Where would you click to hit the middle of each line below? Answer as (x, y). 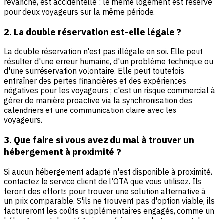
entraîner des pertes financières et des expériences (95, 81)
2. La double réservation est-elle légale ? (93, 32)
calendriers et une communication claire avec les (90, 110)
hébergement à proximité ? (63, 152)
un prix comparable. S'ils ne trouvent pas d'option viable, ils (109, 201)
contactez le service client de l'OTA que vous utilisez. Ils (103, 181)
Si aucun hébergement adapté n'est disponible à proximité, (108, 171)
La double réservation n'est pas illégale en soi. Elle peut (103, 52)
